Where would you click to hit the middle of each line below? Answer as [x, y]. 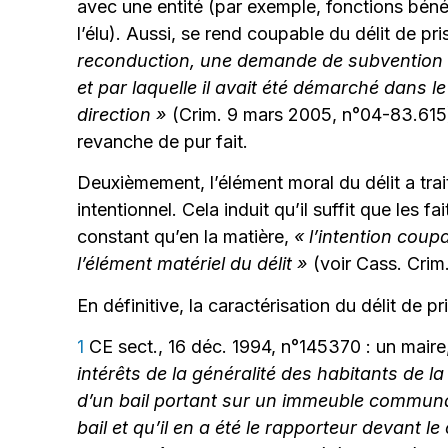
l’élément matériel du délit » [193, 264]
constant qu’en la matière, [186, 237]
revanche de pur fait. [163, 142]
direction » [125, 115]
